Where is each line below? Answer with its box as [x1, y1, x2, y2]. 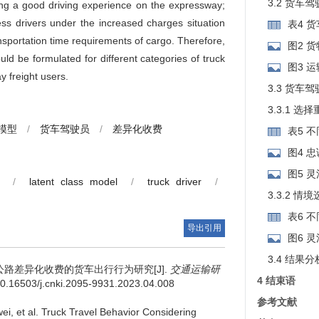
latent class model [29, 176, 118, 187]
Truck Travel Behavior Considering [41, 306, 197, 318]
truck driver [147, 176, 202, 187]
